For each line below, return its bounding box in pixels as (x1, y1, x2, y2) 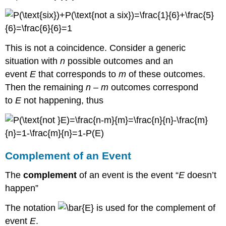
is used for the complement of (94, 203, 216, 213)
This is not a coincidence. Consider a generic (5, 42, 186, 53)
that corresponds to (36, 69, 119, 79)
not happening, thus (21, 95, 104, 105)
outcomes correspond (108, 82, 199, 92)
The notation (5, 203, 59, 213)
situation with (5, 55, 61, 66)
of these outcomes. (126, 69, 206, 79)
